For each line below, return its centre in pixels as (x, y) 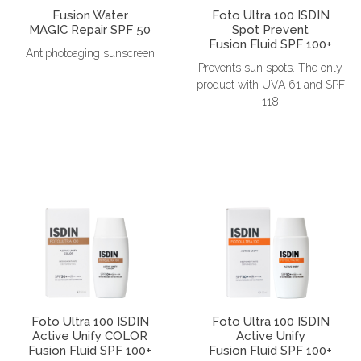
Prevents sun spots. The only (271, 67)
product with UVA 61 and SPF (270, 84)
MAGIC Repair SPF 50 (90, 29)
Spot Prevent (271, 29)
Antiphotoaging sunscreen (90, 53)
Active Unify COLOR (90, 336)
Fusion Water (90, 15)
